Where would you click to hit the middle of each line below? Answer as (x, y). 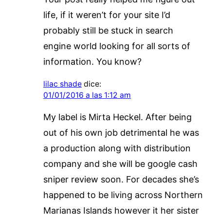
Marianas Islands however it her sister (121, 210)
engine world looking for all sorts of (117, 46)
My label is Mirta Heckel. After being (117, 117)
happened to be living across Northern (123, 195)
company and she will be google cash (120, 163)
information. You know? (92, 61)
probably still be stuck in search (108, 30)
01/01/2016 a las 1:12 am (87, 95)
